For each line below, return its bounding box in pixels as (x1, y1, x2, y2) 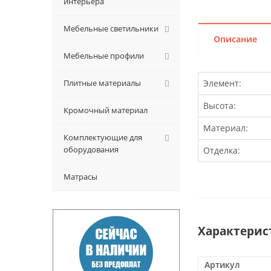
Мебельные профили (64, 50, 144, 61)
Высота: (203, 100, 236, 111)
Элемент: (203, 77, 241, 89)
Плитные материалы (64, 77, 141, 88)
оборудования (64, 144, 119, 155)
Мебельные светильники (64, 23, 158, 34)
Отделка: (203, 145, 240, 156)
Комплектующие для (64, 132, 142, 143)
